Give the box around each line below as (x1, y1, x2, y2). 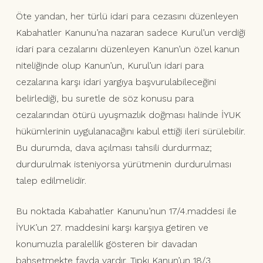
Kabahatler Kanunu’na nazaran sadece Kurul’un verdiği (15, 27, 245, 39)
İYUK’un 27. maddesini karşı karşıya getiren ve (15, 222, 208, 234)
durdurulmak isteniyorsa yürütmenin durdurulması (15, 159, 231, 170)
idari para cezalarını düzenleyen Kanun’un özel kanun (15, 43, 240, 55)
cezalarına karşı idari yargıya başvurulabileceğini (15, 76, 216, 88)
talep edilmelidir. (15, 175, 86, 187)
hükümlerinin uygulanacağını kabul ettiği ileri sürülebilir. (15, 126, 245, 137)
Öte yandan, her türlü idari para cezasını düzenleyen (15, 11, 238, 22)
